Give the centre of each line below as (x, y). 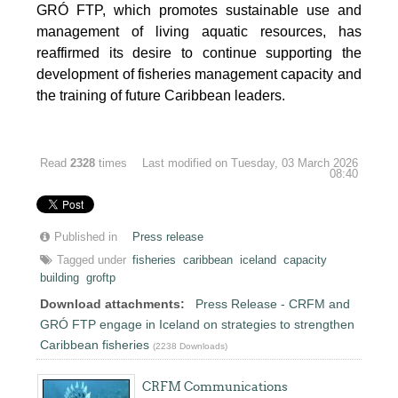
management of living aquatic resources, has (199, 32)
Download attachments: (113, 304)
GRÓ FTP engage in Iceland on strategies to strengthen (198, 325)
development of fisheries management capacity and (199, 75)
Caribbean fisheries (95, 345)
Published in (86, 238)
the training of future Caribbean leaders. (161, 96)
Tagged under (92, 261)
